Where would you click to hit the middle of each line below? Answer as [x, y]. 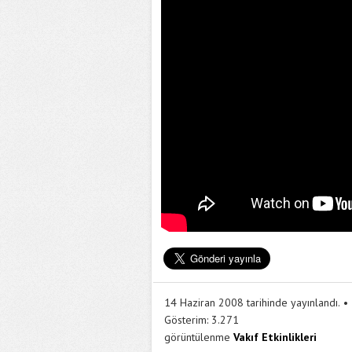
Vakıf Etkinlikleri [275, 337]
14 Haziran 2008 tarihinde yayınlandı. [252, 302]
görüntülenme [197, 337]
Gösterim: [186, 320]
